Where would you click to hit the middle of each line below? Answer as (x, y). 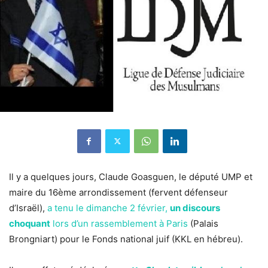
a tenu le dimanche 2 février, (109, 208)
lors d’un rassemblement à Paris (119, 223)
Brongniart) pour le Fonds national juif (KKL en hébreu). (126, 239)
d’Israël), (28, 208)
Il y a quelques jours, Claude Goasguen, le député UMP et (131, 176)
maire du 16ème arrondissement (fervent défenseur (118, 192)
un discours (195, 208)
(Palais (203, 223)
